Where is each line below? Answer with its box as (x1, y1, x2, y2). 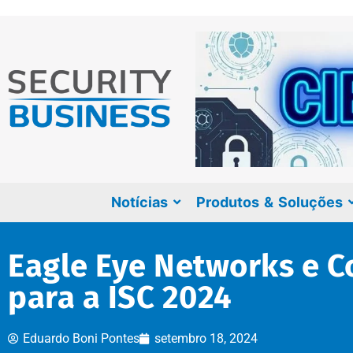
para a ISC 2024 (8, 278, 232, 317)
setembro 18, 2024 (154, 330, 258, 346)
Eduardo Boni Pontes (23, 330, 139, 346)
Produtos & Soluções (195, 193, 343, 210)
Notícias (110, 193, 168, 210)
